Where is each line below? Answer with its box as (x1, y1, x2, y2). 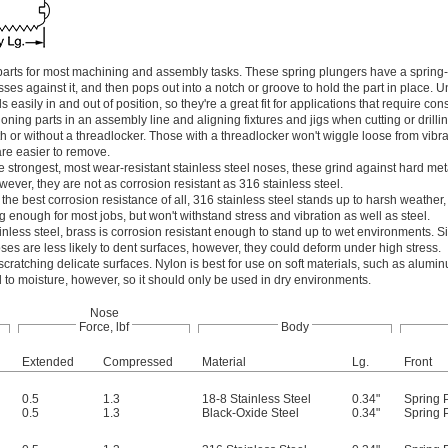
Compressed (103, 355, 173, 369)
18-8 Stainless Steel (202, 392, 311, 406)
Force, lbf (79, 320, 129, 334)
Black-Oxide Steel (202, 406, 299, 420)
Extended (22, 355, 74, 369)
